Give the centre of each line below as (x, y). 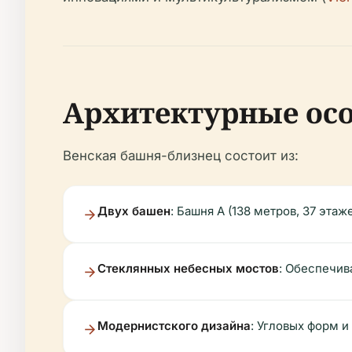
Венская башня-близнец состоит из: (181, 156)
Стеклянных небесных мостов (188, 268)
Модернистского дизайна (174, 326)
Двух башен (134, 211)
